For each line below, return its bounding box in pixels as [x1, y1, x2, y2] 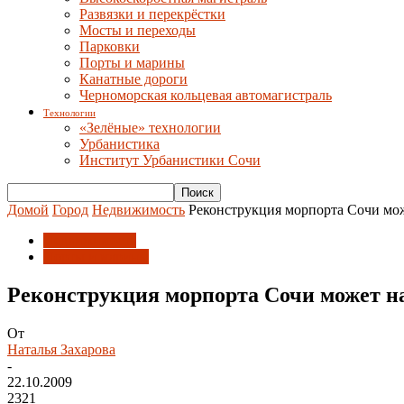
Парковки [79, 39, 140, 54]
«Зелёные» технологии [79, 120, 221, 135]
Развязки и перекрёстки [79, 6, 225, 22]
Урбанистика [79, 136, 160, 151]
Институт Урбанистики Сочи [79, 152, 261, 168]
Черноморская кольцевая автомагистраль [79, 87, 332, 103]
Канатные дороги [79, 71, 188, 87]
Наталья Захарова [7, 341, 115, 357]
